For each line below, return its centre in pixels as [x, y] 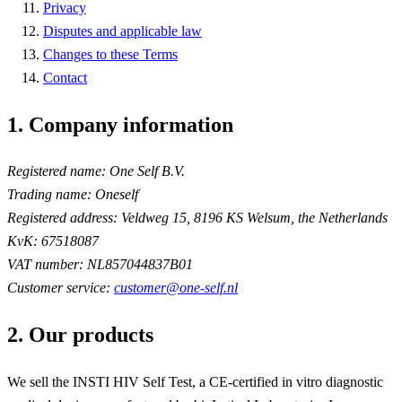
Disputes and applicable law [122, 31]
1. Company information [120, 124]
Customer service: [59, 288]
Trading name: [49, 195]
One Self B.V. [145, 171]
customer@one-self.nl [176, 288]
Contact [65, 77]
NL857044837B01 [138, 265]
